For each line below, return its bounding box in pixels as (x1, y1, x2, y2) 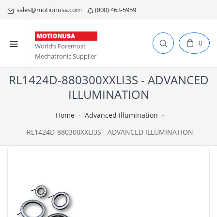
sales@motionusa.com (14, 5, 83, 14)
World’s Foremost (35, 42, 86, 51)
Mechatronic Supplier (35, 52, 96, 61)
